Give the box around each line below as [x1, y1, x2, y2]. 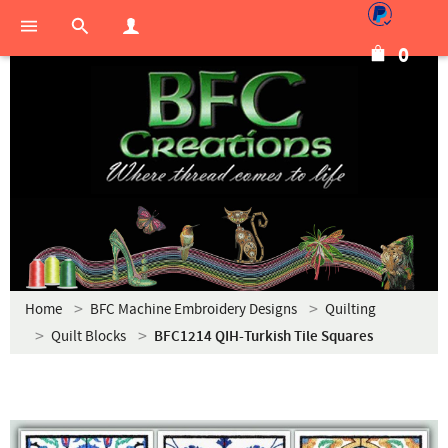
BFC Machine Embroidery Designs [90, 300, 297, 319]
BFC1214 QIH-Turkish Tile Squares [154, 327, 373, 347]
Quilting [325, 300, 376, 319]
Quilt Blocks [51, 327, 126, 346]
